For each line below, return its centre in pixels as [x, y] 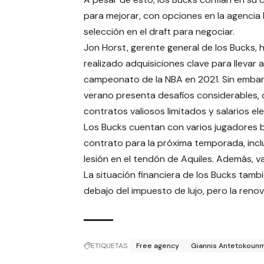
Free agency [158, 246]
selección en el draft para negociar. [159, 32]
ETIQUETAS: [110, 246]
